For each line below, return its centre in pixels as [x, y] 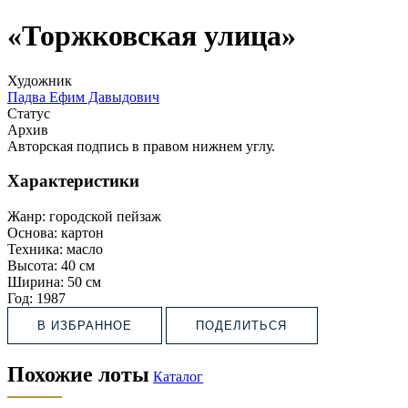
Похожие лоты [78, 374]
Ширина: [36, 282]
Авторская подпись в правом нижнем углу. [143, 146]
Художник [40, 80]
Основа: [32, 233]
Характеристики [73, 181]
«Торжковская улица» [152, 36]
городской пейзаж [105, 217]
